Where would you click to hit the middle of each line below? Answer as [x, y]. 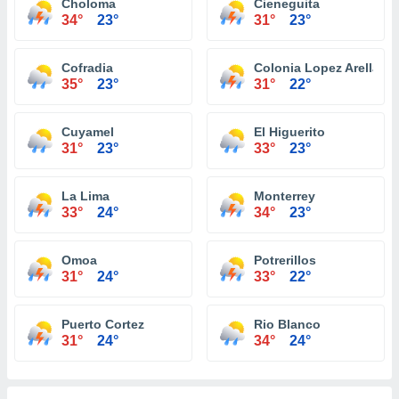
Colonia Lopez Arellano [325, 68]
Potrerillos [285, 260]
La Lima [85, 196]
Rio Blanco [287, 324]
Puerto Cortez [103, 324]
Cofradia [87, 68]
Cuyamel [88, 132]
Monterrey [285, 196]
